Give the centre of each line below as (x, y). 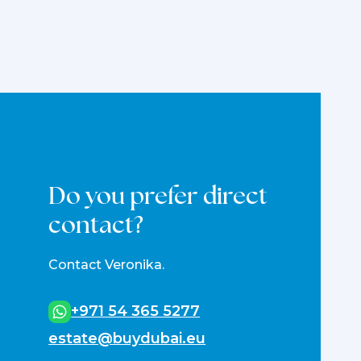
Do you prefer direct (158, 195)
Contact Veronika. (107, 265)
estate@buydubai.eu (127, 338)
